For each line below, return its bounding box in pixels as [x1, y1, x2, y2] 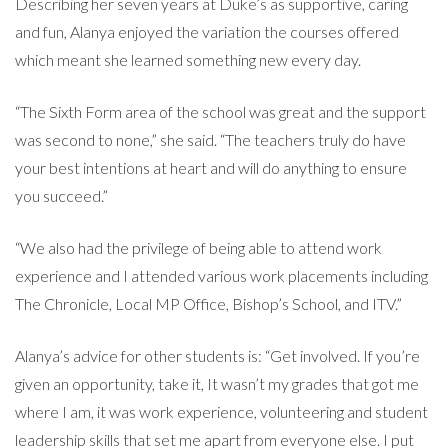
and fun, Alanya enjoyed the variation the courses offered [15, 21, 399, 41]
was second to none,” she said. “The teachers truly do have [15, 129, 406, 149]
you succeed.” [15, 185, 108, 205]
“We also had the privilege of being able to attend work [15, 237, 382, 257]
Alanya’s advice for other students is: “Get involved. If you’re [15, 345, 420, 365]
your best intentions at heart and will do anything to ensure [15, 157, 407, 177]
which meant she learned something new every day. [15, 49, 361, 69]
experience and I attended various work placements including [15, 265, 428, 285]
